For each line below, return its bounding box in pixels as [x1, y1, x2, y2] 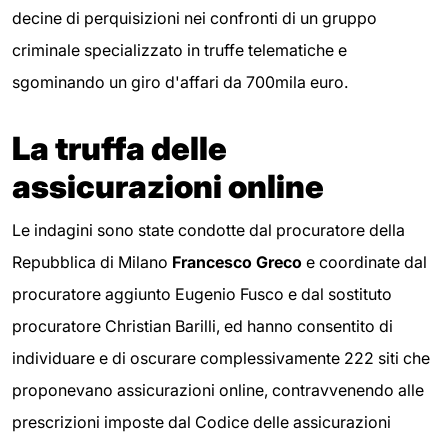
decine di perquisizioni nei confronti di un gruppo [12, 8, 377, 29]
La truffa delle [12, 129, 227, 169]
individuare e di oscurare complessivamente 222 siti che [12, 348, 430, 369]
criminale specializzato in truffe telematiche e [12, 40, 347, 61]
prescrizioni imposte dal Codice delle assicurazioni [12, 412, 391, 433]
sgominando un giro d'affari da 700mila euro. [12, 72, 348, 93]
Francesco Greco [172, 252, 302, 273]
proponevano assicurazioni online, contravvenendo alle [12, 380, 424, 401]
